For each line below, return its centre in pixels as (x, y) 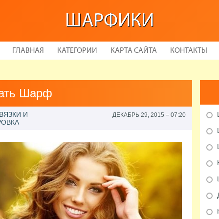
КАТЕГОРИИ (77, 51)
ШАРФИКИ (109, 22)
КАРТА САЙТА (133, 51)
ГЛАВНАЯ (28, 51)
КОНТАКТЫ (188, 51)
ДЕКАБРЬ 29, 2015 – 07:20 (149, 115)
